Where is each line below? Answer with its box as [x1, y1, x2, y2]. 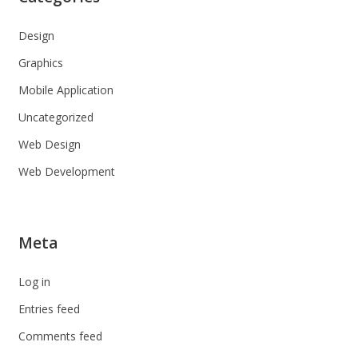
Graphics [18, 54, 63, 70]
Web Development [18, 163, 115, 179]
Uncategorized [18, 109, 93, 125]
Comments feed [18, 328, 102, 344]
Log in [18, 273, 50, 289]
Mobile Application [18, 82, 113, 97]
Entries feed [18, 300, 80, 316]
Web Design [18, 136, 81, 152]
